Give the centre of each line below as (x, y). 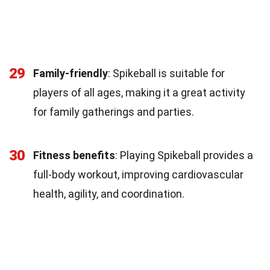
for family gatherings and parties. (114, 111)
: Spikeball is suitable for (166, 73)
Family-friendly (71, 73)
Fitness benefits (74, 155)
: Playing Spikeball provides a (184, 155)
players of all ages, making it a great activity (139, 92)
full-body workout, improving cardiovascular (138, 174)
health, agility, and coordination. (109, 193)
